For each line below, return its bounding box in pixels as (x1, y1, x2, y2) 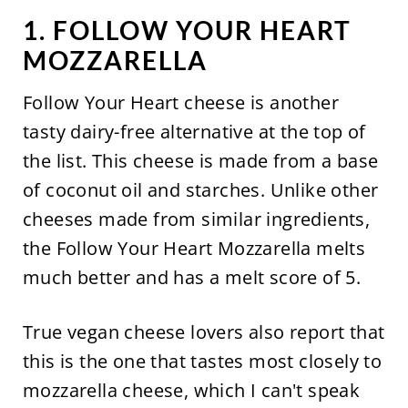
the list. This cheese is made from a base (22, 148, 379, 173)
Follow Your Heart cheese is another (22, 89, 339, 115)
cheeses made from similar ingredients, (22, 206, 371, 231)
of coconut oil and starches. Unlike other (22, 177, 379, 202)
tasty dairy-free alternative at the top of (22, 118, 366, 144)
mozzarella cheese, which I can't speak (22, 377, 361, 403)
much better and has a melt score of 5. (22, 264, 362, 290)
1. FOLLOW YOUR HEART (22, 14, 352, 46)
